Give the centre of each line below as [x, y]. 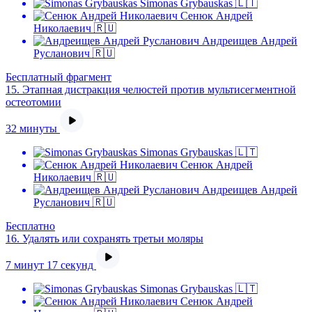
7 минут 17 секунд [51, 265]
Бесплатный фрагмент [58, 77]
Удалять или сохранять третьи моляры [113, 239]
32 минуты [33, 128]
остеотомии [33, 102]
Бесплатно [30, 226]
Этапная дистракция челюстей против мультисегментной [159, 89]
